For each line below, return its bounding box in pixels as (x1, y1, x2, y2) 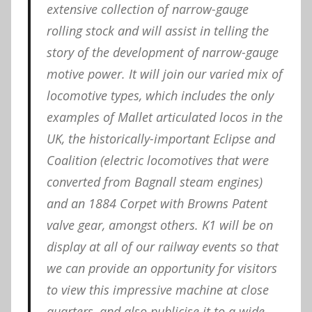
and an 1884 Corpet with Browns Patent (46, 194, 267, 212)
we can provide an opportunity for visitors (46, 259, 277, 276)
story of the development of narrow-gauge (46, 43, 279, 61)
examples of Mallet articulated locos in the (46, 108, 283, 125)
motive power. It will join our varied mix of (46, 65, 283, 82)
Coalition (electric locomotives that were (46, 151, 269, 169)
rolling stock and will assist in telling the (46, 22, 269, 39)
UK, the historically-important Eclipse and (46, 130, 275, 147)
